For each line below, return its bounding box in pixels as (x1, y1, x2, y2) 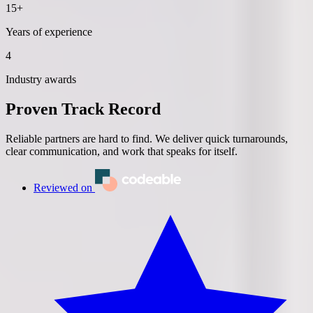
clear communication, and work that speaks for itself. (6, 145, 238, 157)
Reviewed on (34, 181, 92, 194)
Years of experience (6, 25, 92, 38)
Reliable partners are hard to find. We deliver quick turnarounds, (6, 132, 288, 145)
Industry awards (6, 73, 76, 85)
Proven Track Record (6, 99, 161, 118)
